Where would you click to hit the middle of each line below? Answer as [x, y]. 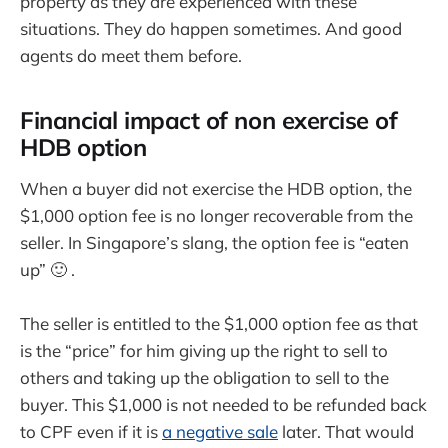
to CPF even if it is [91, 432]
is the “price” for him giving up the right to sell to [204, 351]
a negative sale [220, 432]
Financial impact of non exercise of [209, 120]
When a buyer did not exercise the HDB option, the [216, 188]
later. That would [346, 432]
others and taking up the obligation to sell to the [204, 378]
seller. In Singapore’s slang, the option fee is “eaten [214, 242]
